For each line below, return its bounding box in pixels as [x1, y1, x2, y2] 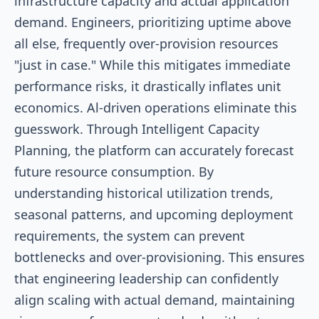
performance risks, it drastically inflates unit [14, 77, 281, 95]
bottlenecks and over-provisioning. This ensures [14, 248, 305, 266]
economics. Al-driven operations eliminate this [14, 98, 297, 116]
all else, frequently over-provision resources [14, 34, 278, 52]
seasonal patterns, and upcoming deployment [14, 205, 293, 223]
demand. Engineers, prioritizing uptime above [14, 13, 291, 31]
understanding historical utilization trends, [14, 184, 273, 202]
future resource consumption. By [14, 162, 214, 180]
